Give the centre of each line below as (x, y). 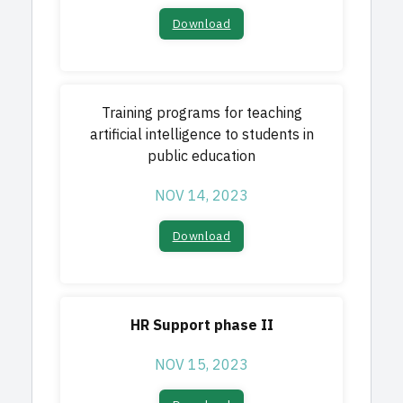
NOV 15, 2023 (201, 365)
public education (201, 157)
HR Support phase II (201, 326)
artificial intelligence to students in (201, 135)
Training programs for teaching (201, 113)
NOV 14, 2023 (201, 196)
